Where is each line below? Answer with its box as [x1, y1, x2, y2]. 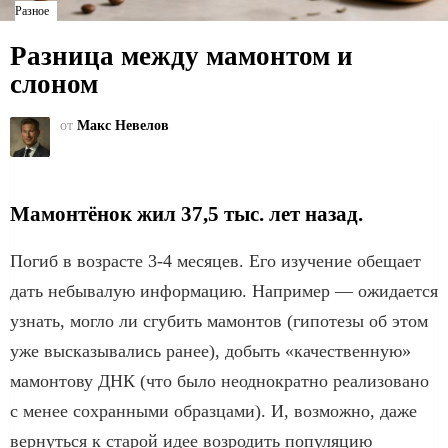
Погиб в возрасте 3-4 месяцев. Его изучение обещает [10, 250, 421, 271]
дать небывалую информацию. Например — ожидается [10, 280, 438, 301]
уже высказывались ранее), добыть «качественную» [10, 340, 411, 361]
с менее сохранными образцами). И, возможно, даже [10, 400, 417, 421]
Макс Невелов [77, 117, 169, 133]
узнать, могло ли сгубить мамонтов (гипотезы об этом [10, 310, 428, 331]
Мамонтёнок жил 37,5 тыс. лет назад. [10, 201, 363, 226]
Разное [15, 4, 49, 18]
